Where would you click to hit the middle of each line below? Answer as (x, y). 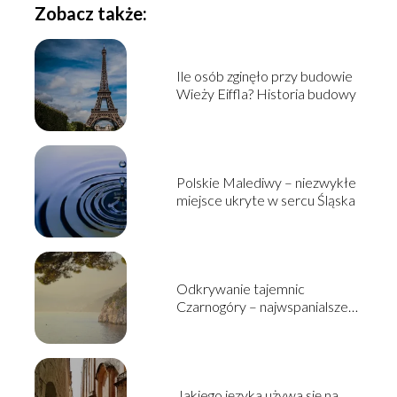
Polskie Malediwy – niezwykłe (266, 182)
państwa (202, 341)
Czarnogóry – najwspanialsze (262, 306)
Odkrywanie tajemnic (240, 288)
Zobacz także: (90, 13)
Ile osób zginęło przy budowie (264, 75)
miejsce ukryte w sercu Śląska (265, 199)
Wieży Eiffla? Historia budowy (266, 93)
